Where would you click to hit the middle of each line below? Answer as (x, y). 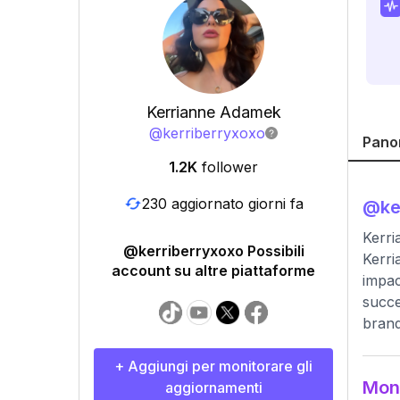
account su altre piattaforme (213, 271)
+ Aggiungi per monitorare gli (213, 366)
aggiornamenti (213, 387)
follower (230, 167)
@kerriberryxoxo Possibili (213, 251)
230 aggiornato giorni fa (222, 203)
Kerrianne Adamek (213, 112)
